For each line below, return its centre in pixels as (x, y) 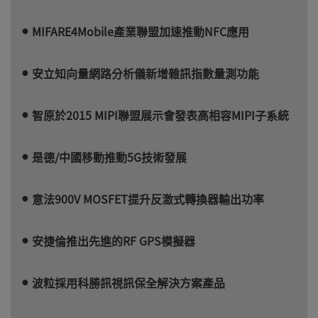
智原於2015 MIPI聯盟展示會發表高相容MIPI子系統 (160, 115)
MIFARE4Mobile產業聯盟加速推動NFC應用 (141, 31)
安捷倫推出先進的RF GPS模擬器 (114, 240)
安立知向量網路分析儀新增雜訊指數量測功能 (146, 73)
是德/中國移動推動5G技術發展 (109, 157)
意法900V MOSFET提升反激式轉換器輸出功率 (148, 198)
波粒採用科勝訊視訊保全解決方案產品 (128, 282)
